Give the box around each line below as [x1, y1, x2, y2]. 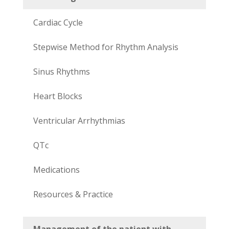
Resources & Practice [33, 188, 113, 200]
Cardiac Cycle [33, 16, 83, 28]
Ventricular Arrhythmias [33, 114, 125, 126]
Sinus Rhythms [33, 65, 90, 77]
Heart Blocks [33, 90, 82, 102]
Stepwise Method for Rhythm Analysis [33, 41, 178, 53]
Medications [33, 164, 80, 175]
